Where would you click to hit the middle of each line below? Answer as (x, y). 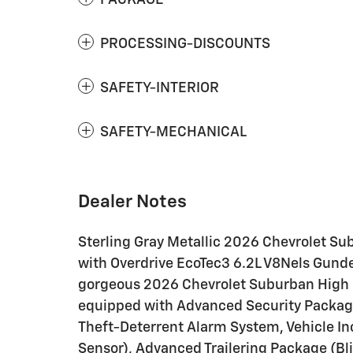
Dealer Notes (132, 202)
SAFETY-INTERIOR (160, 88)
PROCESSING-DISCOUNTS (185, 44)
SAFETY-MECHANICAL (173, 132)
